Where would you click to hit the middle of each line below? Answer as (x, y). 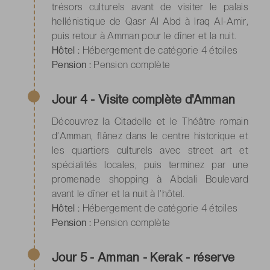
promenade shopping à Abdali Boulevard (150, 179)
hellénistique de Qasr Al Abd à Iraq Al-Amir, (150, 21)
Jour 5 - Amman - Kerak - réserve (143, 257)
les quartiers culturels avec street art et (150, 150)
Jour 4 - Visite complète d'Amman (144, 99)
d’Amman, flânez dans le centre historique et (150, 136)
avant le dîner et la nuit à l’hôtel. (118, 193)
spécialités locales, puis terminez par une (150, 165)
